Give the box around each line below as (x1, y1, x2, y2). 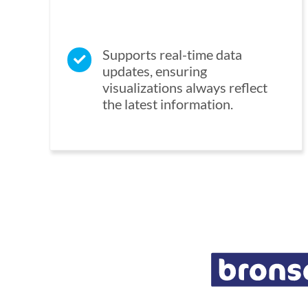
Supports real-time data (102, 46, 243, 63)
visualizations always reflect (102, 79, 268, 96)
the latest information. (102, 96, 234, 113)
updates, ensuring (102, 63, 208, 80)
